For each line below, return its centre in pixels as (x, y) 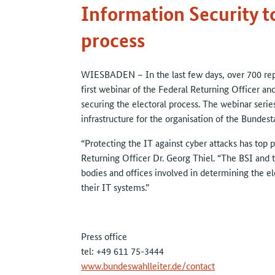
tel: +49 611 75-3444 (122, 251)
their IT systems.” (115, 187)
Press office (104, 236)
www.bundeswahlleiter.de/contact (148, 266)
